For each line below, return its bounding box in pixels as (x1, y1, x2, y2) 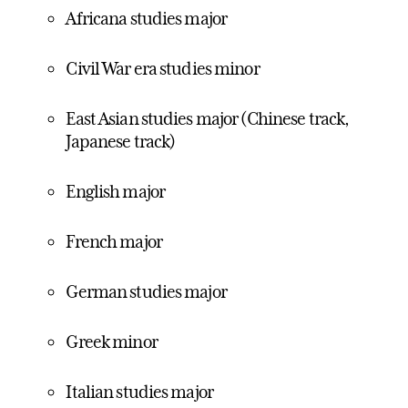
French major (66, 231, 162, 252)
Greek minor (66, 331, 158, 352)
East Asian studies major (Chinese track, (66, 108, 350, 129)
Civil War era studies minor (66, 58, 260, 79)
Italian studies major (66, 382, 213, 403)
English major (66, 181, 166, 202)
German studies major (66, 281, 227, 302)
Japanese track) (66, 131, 176, 152)
